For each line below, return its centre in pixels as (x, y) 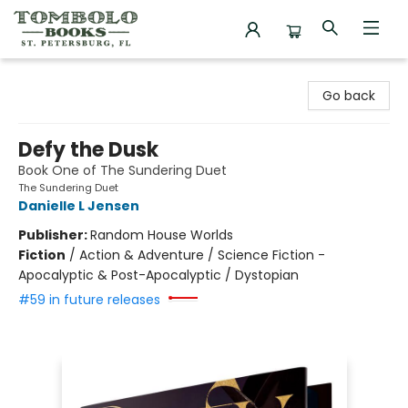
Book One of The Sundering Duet (122, 170)
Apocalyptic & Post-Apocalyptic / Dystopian (158, 275)
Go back (349, 96)
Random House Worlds (162, 235)
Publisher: (54, 235)
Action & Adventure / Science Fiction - (202, 255)
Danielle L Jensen (79, 206)
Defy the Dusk (88, 150)
